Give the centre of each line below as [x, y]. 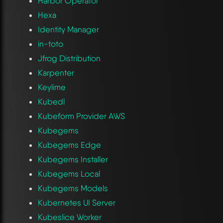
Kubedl [51, 101]
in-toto [50, 44]
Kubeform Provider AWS [81, 116]
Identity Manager [68, 29]
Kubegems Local [69, 173]
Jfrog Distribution [69, 58]
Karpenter [56, 72]
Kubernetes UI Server [76, 202]
